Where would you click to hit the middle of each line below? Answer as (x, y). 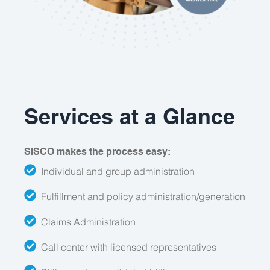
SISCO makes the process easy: (97, 152)
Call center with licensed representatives (126, 247)
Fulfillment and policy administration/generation (141, 197)
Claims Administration (86, 221)
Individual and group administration (115, 171)
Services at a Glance (130, 116)
